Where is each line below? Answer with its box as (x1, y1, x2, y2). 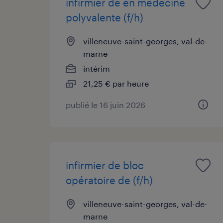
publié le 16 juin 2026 (66, 100, 145, 110)
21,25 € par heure (83, 78, 149, 88)
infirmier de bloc (66, 159, 144, 171)
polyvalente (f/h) (66, 11, 143, 23)
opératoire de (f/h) (66, 174, 153, 186)
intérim (83, 63, 110, 73)
